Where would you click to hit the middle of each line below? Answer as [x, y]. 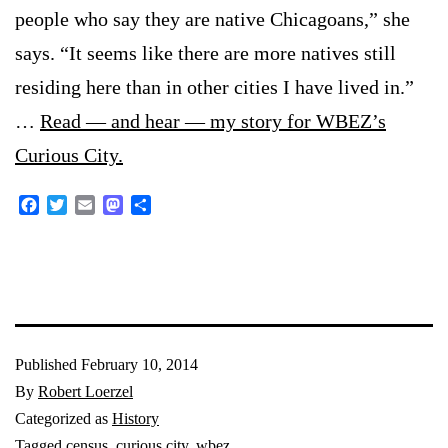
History [135, 418]
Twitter [89, 204]
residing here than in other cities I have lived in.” [214, 86]
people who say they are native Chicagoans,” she [212, 18]
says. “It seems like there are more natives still [205, 52]
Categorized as [63, 418]
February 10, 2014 [139, 364]
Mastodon [154, 204]
